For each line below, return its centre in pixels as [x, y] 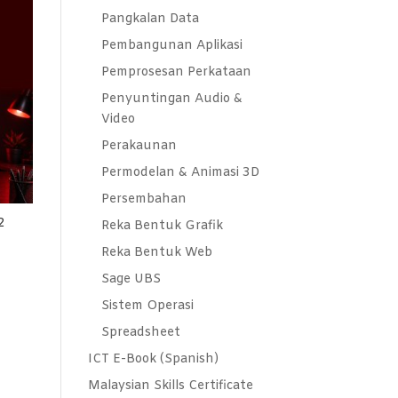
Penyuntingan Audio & [171, 99]
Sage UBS [131, 279]
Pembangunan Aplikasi [171, 46]
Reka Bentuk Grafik [162, 226]
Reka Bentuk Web [156, 253]
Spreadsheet [140, 333]
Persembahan [143, 199]
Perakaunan [139, 146]
